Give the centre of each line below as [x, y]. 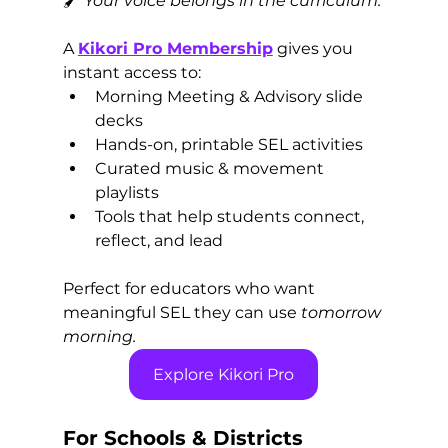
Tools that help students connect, [231, 217]
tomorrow [340, 313]
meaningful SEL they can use [179, 313]
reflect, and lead [158, 241]
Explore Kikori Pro [224, 375]
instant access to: [131, 73]
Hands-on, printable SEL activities [228, 145]
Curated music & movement [211, 169]
